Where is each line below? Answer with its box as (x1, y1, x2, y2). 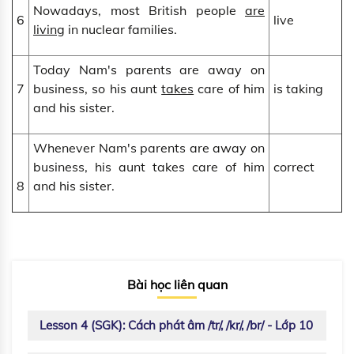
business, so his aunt (33, 81, 162, 97)
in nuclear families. (65, 21, 177, 38)
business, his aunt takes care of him (33, 159, 265, 175)
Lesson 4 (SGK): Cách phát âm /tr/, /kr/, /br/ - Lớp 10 (40, 318, 313, 333)
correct (273, 159, 314, 175)
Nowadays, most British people (33, 2, 245, 19)
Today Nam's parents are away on (33, 62, 265, 78)
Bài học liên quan (126, 277, 228, 293)
